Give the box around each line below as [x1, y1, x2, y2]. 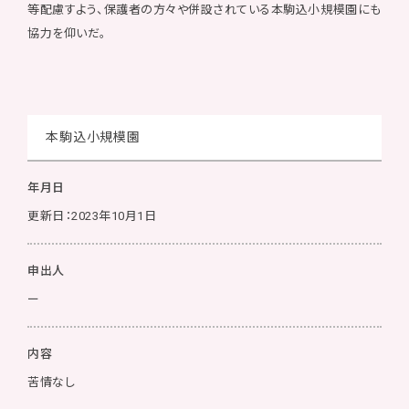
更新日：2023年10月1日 [27, 209, 157, 223]
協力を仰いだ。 [27, 26, 107, 40]
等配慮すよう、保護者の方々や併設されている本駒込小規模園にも [27, 3, 382, 16]
